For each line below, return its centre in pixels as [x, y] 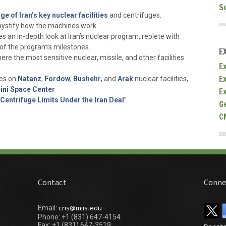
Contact [52, 183]
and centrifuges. [135, 15]
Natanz [30, 78]
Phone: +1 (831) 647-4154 [79, 217]
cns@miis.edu [80, 208]
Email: [48, 208]
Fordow [57, 78]
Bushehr [87, 78]
